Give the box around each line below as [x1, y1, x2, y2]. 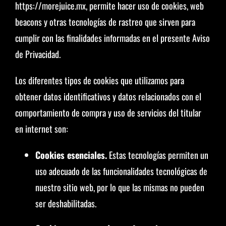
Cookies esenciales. [35, 148, 107, 161]
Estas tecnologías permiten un [106, 148, 208, 161]
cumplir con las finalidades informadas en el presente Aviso [15, 31, 210, 44]
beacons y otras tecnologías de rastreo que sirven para [15, 15, 195, 28]
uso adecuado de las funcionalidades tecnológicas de [35, 164, 207, 178]
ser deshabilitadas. [35, 197, 96, 210]
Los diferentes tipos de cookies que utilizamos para [15, 74, 184, 87]
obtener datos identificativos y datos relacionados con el [15, 90, 201, 103]
